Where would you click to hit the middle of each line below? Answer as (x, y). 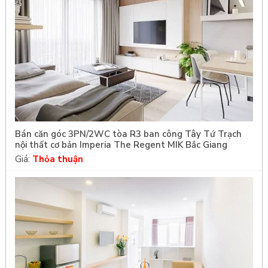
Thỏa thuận (57, 159)
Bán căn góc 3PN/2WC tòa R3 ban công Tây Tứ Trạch (128, 134)
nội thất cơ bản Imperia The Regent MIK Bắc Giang (121, 144)
